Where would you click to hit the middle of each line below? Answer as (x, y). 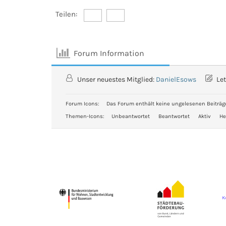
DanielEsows (176, 79)
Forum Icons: (82, 104)
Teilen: (66, 14)
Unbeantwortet (131, 116)
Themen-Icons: (85, 116)
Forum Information (109, 53)
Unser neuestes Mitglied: (116, 79)
